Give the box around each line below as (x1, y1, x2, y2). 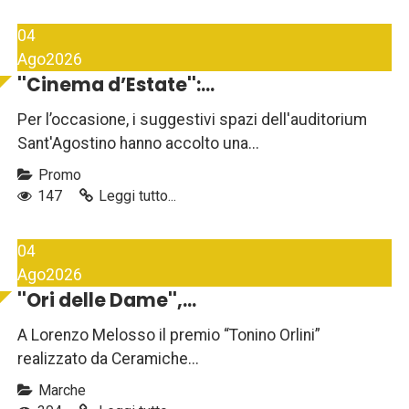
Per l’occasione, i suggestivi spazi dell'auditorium (17, 110, 367, 130)
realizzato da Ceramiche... (17, 350, 199, 369)
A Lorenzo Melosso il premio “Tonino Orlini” (17, 326, 320, 345)
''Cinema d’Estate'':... (17, 72, 215, 99)
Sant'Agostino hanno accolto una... (17, 134, 259, 153)
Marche (35, 382, 86, 400)
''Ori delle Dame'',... (17, 288, 196, 314)
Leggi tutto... (99, 187, 176, 205)
